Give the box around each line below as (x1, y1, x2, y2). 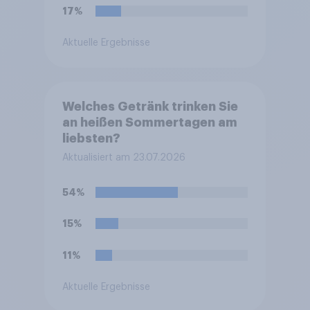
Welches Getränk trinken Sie (62, 100, 238, 113)
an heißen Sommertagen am (62, 116, 237, 129)
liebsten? (62, 132, 120, 145)
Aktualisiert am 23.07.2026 (62, 153, 185, 163)
